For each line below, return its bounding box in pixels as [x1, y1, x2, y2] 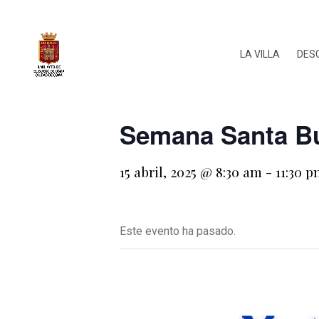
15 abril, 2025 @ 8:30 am [120, 162, 262, 182]
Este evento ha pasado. [120, 224, 236, 239]
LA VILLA [240, 48, 280, 61]
